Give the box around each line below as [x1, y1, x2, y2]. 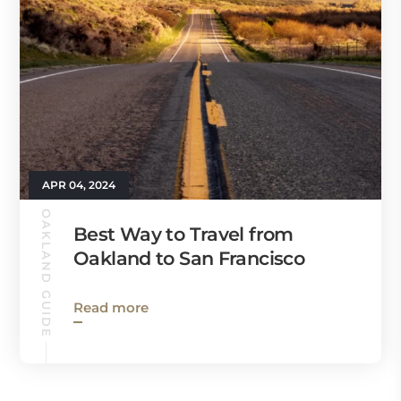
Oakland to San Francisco [73, 247, 305, 269]
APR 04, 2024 [42, 178, 115, 192]
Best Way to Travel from [73, 223, 294, 245]
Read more [73, 299, 149, 316]
